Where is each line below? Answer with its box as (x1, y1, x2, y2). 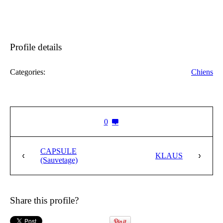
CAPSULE (40, 147, 77, 156)
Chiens (191, 67, 213, 76)
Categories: (10, 67, 45, 76)
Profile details (10, 41, 62, 52)
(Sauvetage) (40, 156, 78, 165)
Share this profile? (10, 195, 79, 206)
